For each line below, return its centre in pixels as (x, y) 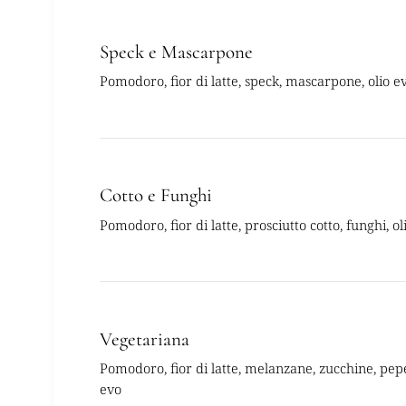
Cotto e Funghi (155, 196)
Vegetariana (144, 339)
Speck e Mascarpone (176, 53)
